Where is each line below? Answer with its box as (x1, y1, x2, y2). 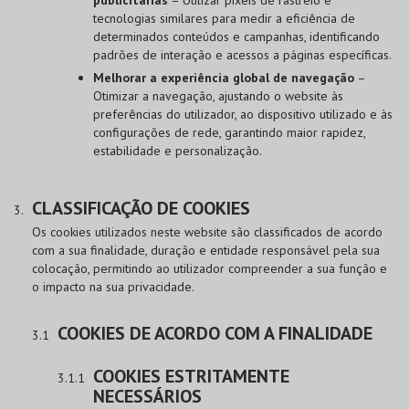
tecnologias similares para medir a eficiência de (92, 9, 355, 26)
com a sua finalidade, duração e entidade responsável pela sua (32, 241, 380, 258)
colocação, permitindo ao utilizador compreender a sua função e (32, 259, 387, 277)
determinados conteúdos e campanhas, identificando (92, 27, 380, 45)
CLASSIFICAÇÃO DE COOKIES (32, 195, 250, 220)
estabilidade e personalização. (92, 142, 262, 159)
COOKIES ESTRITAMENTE (93, 363, 289, 388)
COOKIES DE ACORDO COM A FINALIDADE (58, 320, 372, 345)
